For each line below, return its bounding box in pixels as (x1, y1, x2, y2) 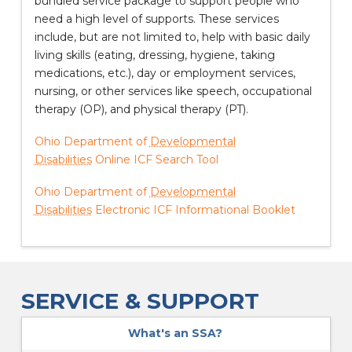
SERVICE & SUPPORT (20, 287, 259, 314)
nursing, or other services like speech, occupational (34, 83, 312, 98)
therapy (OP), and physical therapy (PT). (34, 101, 248, 116)
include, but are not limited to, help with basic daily (34, 29, 310, 44)
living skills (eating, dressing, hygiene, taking (34, 47, 275, 62)
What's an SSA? (128, 325, 223, 340)
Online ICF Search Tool (94, 152, 218, 167)
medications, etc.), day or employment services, (34, 65, 295, 80)
